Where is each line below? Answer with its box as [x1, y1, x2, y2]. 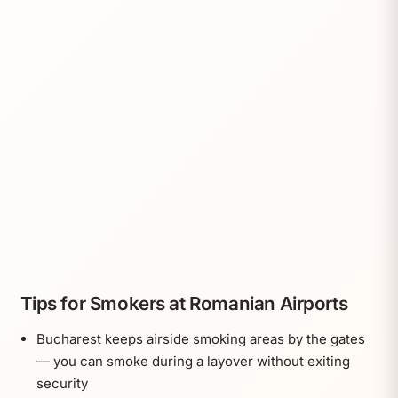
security [36, 375, 88, 393]
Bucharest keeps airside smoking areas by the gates [36, 330, 365, 348]
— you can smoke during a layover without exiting [36, 353, 350, 370]
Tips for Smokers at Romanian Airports [20, 292, 348, 315]
